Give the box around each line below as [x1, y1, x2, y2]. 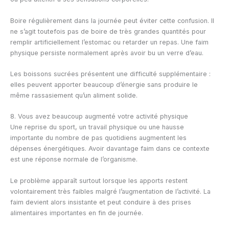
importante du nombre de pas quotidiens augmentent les [10, 134, 187, 142]
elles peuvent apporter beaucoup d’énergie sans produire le [10, 81, 198, 88]
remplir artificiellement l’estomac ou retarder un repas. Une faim [10, 38, 209, 46]
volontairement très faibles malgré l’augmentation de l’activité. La [10, 187, 211, 195]
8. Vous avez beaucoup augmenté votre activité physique [10, 112, 188, 121]
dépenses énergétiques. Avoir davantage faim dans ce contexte [10, 145, 210, 153]
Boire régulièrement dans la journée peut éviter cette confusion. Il [10, 16, 214, 25]
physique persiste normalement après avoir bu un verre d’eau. [10, 49, 203, 57]
